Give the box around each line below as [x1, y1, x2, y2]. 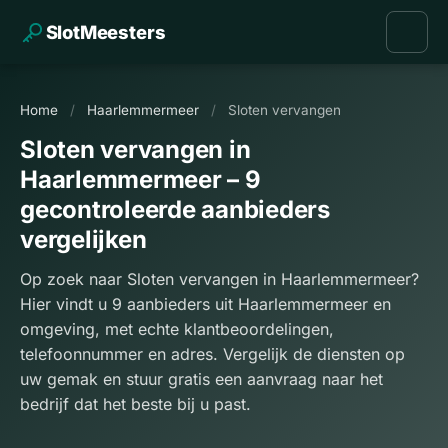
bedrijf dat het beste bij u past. [20, 394, 251, 414]
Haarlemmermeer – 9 [20, 165, 261, 194]
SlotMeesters [45, 20, 166, 43]
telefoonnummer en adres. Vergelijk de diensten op [20, 344, 405, 364]
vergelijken [20, 225, 147, 254]
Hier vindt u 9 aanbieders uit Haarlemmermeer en [20, 294, 391, 314]
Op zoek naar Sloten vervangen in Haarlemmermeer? [20, 269, 419, 289]
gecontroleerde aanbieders [20, 195, 330, 224]
